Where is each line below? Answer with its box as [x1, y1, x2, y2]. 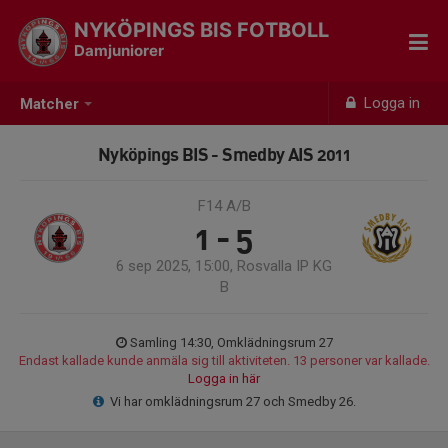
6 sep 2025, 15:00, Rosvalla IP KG [116, 257, 332, 275]
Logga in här [188, 371, 260, 386]
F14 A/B [197, 197, 251, 215]
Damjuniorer [74, 41, 164, 60]
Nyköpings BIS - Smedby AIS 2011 [97, 143, 351, 165]
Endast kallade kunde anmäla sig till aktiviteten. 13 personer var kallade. [18, 353, 430, 368]
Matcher [20, 95, 79, 114]
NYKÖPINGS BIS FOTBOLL [74, 18, 329, 42]
